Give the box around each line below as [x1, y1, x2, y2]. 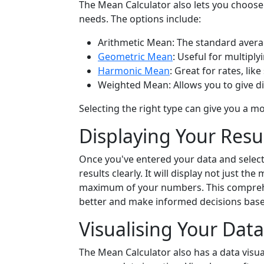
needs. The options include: [79, 12, 201, 25]
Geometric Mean [98, 50, 173, 63]
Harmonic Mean [98, 64, 170, 77]
